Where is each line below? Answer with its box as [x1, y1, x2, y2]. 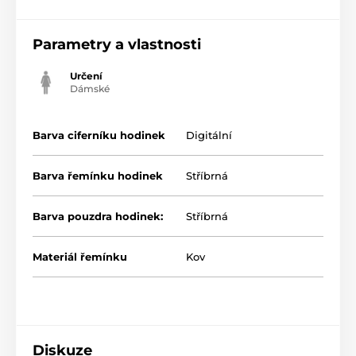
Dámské [70, 83, 110, 95]
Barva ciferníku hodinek [33, 129, 165, 142]
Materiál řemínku [33, 250, 127, 264]
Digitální [186, 129, 232, 142]
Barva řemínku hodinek [33, 169, 163, 183]
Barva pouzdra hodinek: [33, 210, 163, 223]
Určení [70, 70, 103, 83]
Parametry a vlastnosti [33, 36, 201, 54]
